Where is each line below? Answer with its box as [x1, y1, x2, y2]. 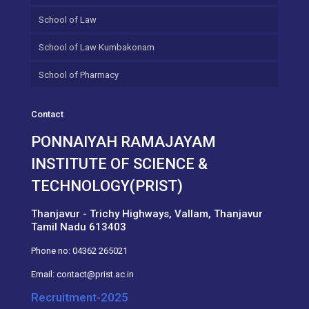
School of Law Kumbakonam [39, 42, 154, 52]
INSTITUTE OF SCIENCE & [31, 155, 208, 172]
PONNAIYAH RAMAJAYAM [31, 133, 216, 150]
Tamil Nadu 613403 [31, 221, 126, 233]
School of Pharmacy [39, 70, 119, 80]
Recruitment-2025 [31, 290, 128, 304]
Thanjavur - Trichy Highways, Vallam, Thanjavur [31, 208, 263, 220]
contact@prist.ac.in [57, 269, 134, 279]
